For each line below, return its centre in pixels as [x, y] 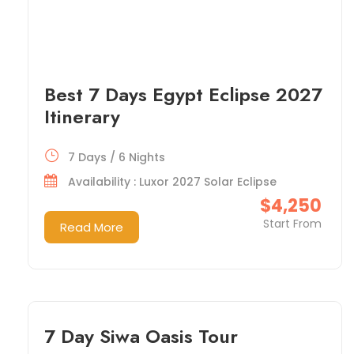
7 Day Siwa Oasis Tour [141, 336]
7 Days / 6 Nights [117, 157]
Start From [292, 223]
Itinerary [82, 116]
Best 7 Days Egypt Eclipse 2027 [183, 94]
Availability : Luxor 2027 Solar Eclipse [172, 181]
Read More [92, 227]
